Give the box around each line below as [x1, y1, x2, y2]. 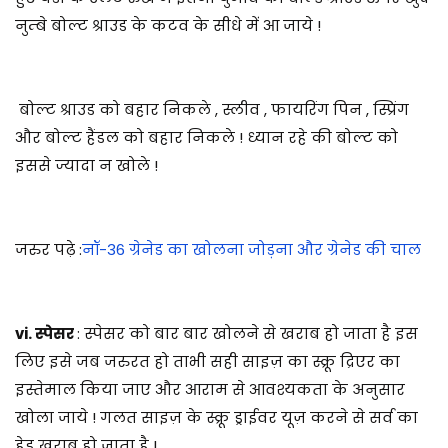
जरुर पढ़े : [15, 238, 82, 260]
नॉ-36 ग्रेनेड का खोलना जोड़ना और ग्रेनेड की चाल [82, 238, 421, 260]
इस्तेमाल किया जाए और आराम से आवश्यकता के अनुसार [15, 378, 405, 400]
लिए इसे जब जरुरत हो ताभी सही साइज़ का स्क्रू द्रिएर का [15, 350, 400, 372]
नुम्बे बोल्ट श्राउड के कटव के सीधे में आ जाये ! [15, 14, 321, 36]
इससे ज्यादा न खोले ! [15, 154, 158, 176]
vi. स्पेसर [15, 322, 77, 344]
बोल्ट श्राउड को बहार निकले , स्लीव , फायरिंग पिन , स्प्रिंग [15, 98, 409, 120]
